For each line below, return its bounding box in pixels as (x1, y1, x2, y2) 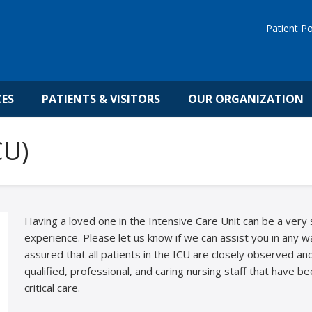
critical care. (24, 280, 80, 295)
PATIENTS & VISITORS (41, 91, 160, 107)
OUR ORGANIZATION (187, 91, 304, 107)
